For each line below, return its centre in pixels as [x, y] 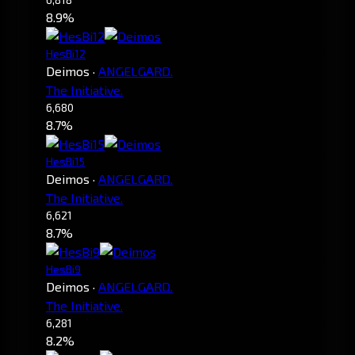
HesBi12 [66, 54]
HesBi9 [63, 269]
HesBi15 [65, 162]
